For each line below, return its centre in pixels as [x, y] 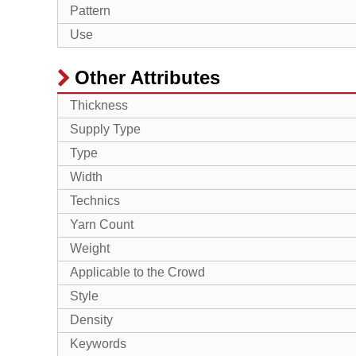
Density [91, 320]
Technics [95, 201]
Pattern [90, 11]
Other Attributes [147, 78]
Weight [90, 249]
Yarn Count [102, 225]
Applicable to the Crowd [137, 273]
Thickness [99, 106]
